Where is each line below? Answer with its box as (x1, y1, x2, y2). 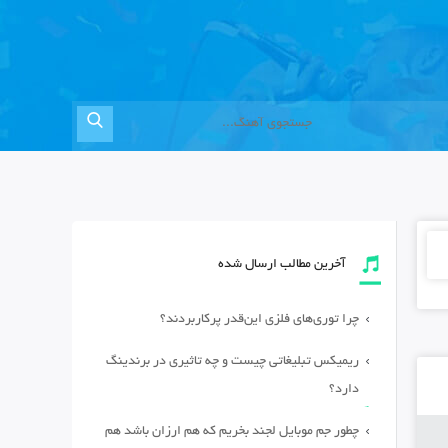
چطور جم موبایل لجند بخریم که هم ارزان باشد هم (105, 425, 359, 439)
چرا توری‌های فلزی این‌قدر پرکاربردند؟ (160, 313, 359, 327)
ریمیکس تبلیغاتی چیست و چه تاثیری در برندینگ (106, 355, 359, 369)
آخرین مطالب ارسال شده (218, 258, 346, 272)
